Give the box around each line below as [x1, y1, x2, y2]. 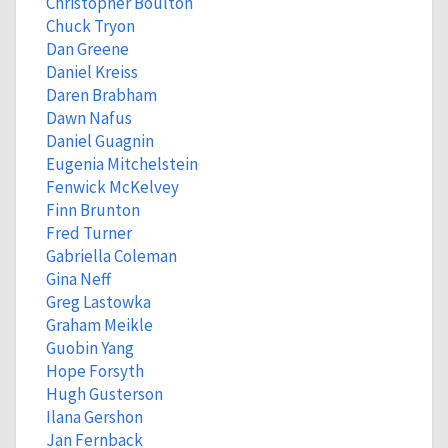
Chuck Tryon [45, 15, 135, 37]
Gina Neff [45, 268, 111, 290]
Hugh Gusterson [45, 383, 163, 405]
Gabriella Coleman [45, 245, 177, 267]
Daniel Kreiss [45, 61, 138, 83]
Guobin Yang [45, 337, 134, 359]
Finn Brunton [45, 199, 140, 221]
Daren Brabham [45, 84, 157, 106]
